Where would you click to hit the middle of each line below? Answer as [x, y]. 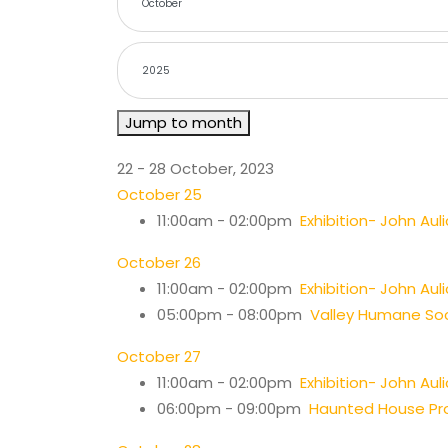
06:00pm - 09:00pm [233, 408]
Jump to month [183, 122]
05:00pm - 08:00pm [233, 314]
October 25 [159, 194]
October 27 [159, 356]
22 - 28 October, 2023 [195, 168]
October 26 [159, 262]
